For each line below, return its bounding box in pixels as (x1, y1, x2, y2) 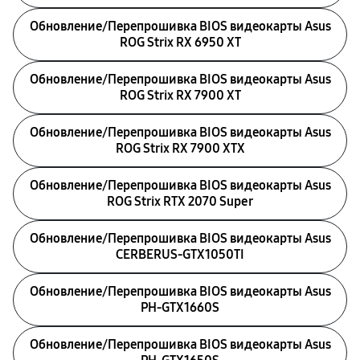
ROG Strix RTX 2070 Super (107, 194, 253, 209)
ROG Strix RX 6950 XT (119, 35, 241, 50)
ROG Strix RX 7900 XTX (115, 141, 245, 156)
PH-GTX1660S (141, 300, 219, 315)
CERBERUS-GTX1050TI (116, 247, 244, 262)
